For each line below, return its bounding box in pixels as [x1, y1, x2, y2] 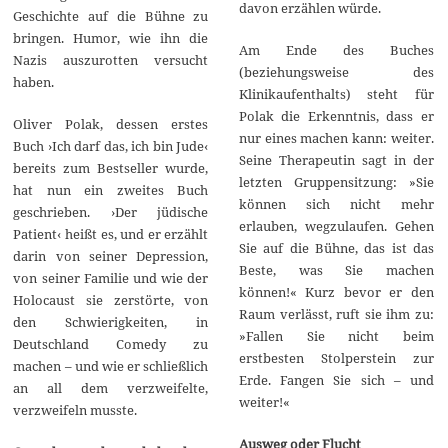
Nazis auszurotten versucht [13, 51, 209, 70]
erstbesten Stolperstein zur [238, 348, 434, 367]
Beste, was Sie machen [238, 260, 434, 279]
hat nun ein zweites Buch [13, 181, 209, 200]
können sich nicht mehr [238, 194, 434, 213]
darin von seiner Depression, [13, 247, 209, 266]
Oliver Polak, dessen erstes [13, 115, 209, 134]
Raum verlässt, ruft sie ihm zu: [238, 304, 434, 323]
